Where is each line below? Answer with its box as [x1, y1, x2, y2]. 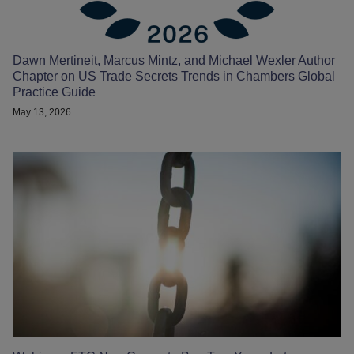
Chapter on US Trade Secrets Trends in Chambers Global [13, 70, 335, 84]
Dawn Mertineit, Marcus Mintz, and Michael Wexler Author [13, 54, 335, 68]
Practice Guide [13, 85, 96, 100]
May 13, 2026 [13, 107, 71, 119]
